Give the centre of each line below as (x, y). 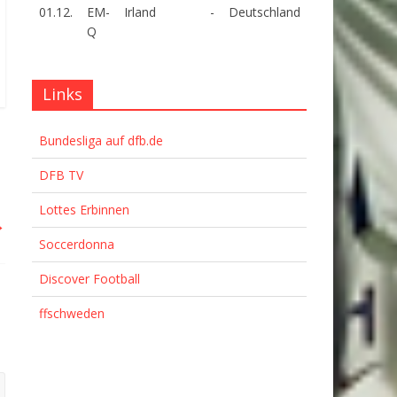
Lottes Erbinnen (84, 210)
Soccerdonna (77, 244)
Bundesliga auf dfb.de (101, 140)
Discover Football (90, 279)
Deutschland (265, 12)
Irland (140, 12)
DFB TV (61, 175)
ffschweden (72, 313)
